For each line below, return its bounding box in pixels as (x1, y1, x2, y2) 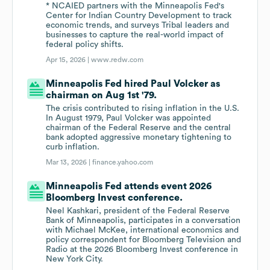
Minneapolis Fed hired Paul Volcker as (46, 79, 221, 89)
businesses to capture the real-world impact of (46, 31, 224, 40)
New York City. (46, 255, 104, 264)
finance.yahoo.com (92, 159, 154, 166)
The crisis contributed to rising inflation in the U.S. (46, 104, 240, 113)
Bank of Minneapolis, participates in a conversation (46, 216, 241, 225)
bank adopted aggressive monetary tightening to (46, 133, 232, 142)
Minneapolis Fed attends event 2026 (46, 181, 212, 192)
